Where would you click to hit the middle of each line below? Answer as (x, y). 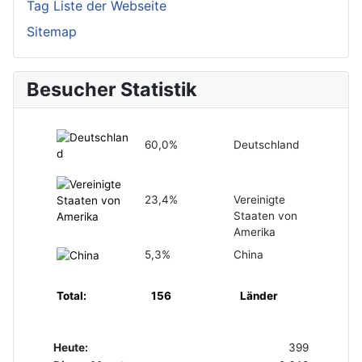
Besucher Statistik (112, 90)
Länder (259, 296)
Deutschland (266, 145)
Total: (71, 296)
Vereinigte (259, 200)
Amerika (254, 232)
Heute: (71, 348)
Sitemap (52, 32)
